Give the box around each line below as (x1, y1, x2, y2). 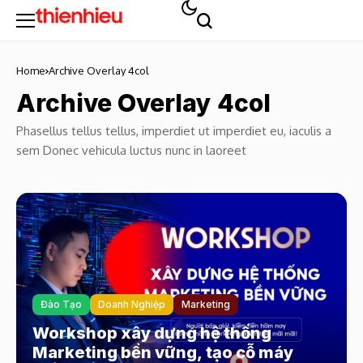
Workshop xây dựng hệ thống (32, 323, 271, 343)
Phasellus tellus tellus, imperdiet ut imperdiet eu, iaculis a (16, 123, 331, 139)
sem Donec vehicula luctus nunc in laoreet (16, 143, 246, 158)
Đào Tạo (41, 298, 82, 310)
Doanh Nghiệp (98, 298, 165, 310)
